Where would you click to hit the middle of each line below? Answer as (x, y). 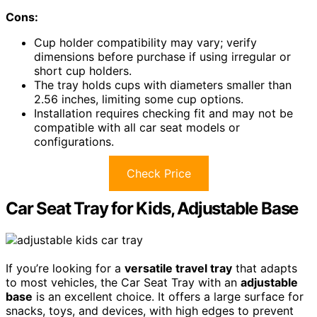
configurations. (74, 142)
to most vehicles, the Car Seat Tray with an (123, 283)
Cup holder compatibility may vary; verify (145, 43)
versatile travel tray (178, 269)
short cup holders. (83, 71)
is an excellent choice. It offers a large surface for (168, 297)
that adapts (265, 269)
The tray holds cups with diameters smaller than (163, 85)
